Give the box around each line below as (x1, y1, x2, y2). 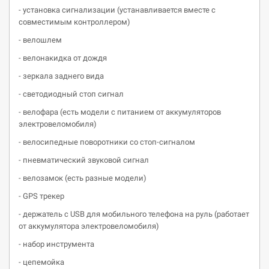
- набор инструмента (19, 240, 94, 249)
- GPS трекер (19, 192, 64, 201)
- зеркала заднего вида (19, 71, 104, 80)
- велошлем (19, 35, 62, 44)
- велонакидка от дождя (19, 53, 107, 62)
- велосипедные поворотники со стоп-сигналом (19, 138, 195, 147)
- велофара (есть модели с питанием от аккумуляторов (19, 107, 221, 116)
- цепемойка (19, 258, 64, 267)
